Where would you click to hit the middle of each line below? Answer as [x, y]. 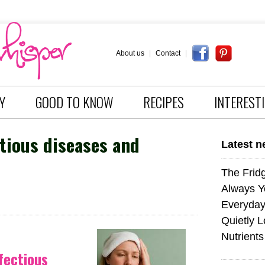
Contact [168, 53]
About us [130, 53]
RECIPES [164, 102]
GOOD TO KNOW [74, 102]
